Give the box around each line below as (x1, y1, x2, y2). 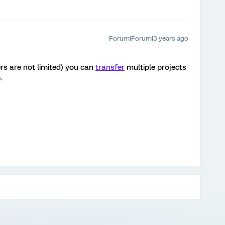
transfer (95, 63, 125, 72)
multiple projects (125, 63, 186, 72)
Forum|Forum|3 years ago (109, 35, 188, 42)
